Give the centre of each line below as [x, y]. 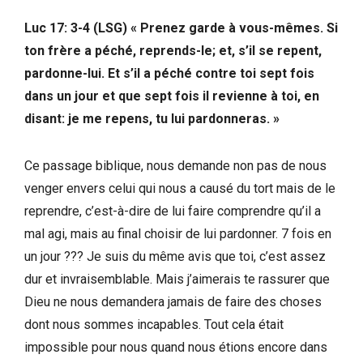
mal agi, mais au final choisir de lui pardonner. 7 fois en [178, 233]
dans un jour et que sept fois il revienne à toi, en [172, 96]
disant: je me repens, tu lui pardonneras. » [152, 118]
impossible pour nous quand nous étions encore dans [176, 347]
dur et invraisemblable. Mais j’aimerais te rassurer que [177, 279]
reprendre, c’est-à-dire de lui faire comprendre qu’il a [173, 211]
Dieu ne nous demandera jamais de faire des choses [173, 301]
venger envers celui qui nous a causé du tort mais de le [180, 188]
